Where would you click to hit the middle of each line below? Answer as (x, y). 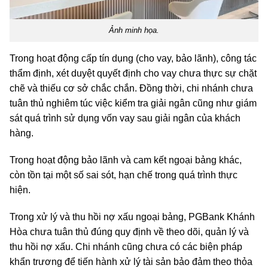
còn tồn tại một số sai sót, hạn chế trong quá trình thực (124, 175)
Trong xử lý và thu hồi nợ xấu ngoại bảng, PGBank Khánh (132, 217)
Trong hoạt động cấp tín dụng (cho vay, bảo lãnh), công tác (133, 59)
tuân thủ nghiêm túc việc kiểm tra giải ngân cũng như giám (133, 103)
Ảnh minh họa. (134, 31)
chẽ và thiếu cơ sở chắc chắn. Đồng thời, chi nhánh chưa (131, 89)
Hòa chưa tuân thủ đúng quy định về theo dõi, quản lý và (129, 232)
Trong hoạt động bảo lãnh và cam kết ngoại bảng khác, (126, 160)
